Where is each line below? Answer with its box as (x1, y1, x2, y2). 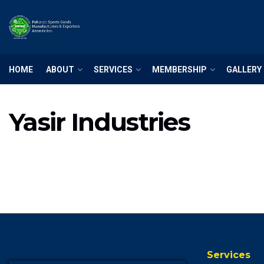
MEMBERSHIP (152, 64, 207, 74)
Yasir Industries (9, 107, 190, 137)
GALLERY (226, 64, 262, 74)
